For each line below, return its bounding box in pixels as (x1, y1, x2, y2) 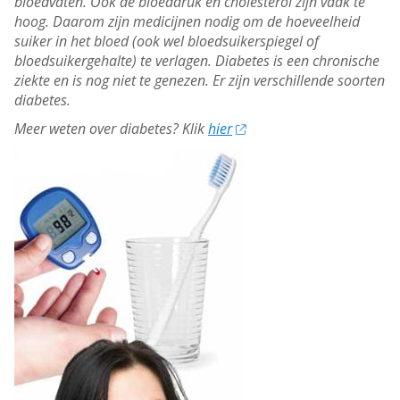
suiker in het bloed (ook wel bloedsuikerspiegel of (14, 31, 319, 52)
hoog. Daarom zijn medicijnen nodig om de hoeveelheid (14, 12, 360, 32)
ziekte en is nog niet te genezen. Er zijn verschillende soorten (14, 71, 385, 91)
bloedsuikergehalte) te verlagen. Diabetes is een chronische (14, 51, 379, 71)
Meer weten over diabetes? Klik (14, 119, 208, 139)
